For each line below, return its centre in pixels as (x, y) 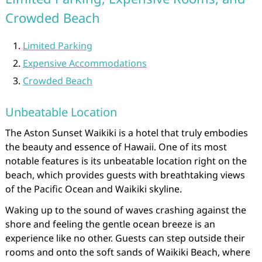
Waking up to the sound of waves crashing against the (125, 210)
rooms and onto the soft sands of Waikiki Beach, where (127, 252)
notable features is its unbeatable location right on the (126, 161)
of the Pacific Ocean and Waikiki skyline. (93, 189)
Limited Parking (57, 46)
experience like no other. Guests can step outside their (125, 238)
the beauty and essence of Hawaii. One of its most (116, 147)
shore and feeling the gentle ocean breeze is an (110, 224)
